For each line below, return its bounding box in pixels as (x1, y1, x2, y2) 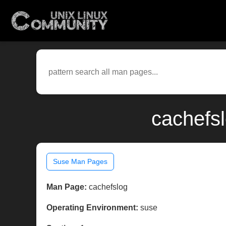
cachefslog (87, 183, 128, 192)
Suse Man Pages (53, 157, 107, 166)
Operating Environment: (46, 203, 138, 212)
